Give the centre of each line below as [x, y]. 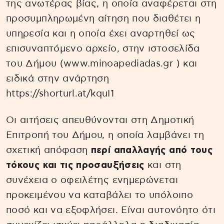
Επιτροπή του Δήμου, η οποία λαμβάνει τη [105, 135]
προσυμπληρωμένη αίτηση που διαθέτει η [103, 19]
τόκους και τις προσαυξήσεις [75, 165]
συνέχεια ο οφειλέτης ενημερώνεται [92, 180]
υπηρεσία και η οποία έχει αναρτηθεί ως [101, 34]
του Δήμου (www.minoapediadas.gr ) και [102, 64]
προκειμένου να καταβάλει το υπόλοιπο [99, 195]
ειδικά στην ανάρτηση [58, 79]
